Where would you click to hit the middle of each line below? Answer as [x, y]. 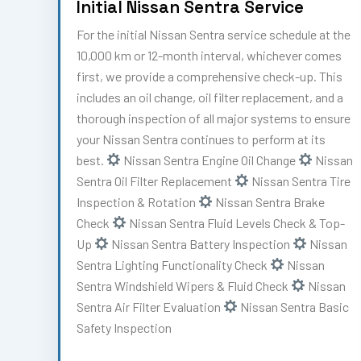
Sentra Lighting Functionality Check [173, 264]
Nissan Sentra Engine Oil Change [210, 160]
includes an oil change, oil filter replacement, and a [210, 97]
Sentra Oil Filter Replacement [156, 180]
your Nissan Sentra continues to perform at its [201, 139]
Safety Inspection [124, 327]
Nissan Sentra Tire [300, 180]
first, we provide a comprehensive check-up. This [210, 76]
